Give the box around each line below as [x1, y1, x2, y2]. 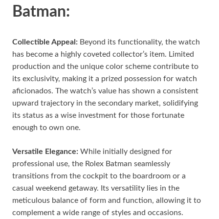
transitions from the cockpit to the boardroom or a [12, 172, 186, 180]
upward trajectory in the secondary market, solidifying [12, 99, 198, 107]
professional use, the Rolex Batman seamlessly [12, 159, 170, 168]
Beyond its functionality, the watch [78, 38, 200, 46]
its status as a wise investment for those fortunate [12, 111, 184, 119]
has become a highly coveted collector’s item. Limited [12, 50, 194, 58]
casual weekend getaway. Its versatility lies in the [12, 184, 179, 192]
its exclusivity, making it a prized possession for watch [12, 74, 197, 83]
